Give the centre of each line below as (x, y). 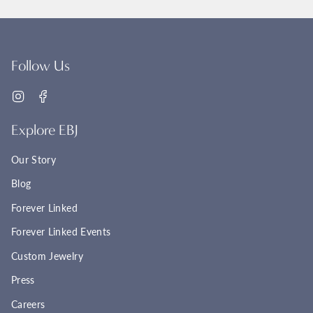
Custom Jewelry (47, 256)
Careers (28, 304)
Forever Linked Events (61, 232)
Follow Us (41, 65)
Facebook (71, 94)
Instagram (47, 94)
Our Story (34, 159)
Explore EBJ (45, 130)
